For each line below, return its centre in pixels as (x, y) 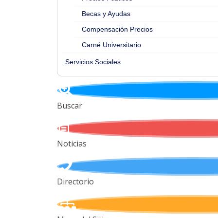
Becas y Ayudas (106, 14)
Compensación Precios (117, 29)
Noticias (72, 144)
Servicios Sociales (93, 62)
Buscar (70, 106)
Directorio (75, 182)
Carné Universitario (111, 45)
